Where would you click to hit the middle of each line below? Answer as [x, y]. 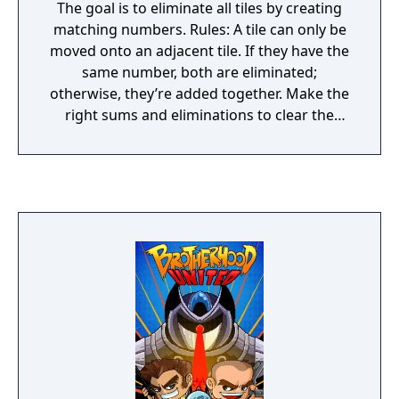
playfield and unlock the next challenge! [199, 136]
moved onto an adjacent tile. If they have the [199, 51]
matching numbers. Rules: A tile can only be [199, 29]
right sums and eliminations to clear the [199, 115]
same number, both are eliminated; [199, 72]
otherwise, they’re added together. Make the [199, 94]
